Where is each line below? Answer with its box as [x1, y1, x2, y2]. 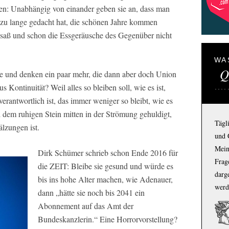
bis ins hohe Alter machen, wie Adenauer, [38, 173, 173, 185]
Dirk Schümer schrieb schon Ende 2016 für [38, 147, 178, 158]
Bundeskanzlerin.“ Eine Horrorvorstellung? [38, 213, 177, 224]
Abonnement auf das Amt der [38, 200, 133, 211]
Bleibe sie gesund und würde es [69, 160, 173, 171]
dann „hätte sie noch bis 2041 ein [38, 187, 145, 198]
